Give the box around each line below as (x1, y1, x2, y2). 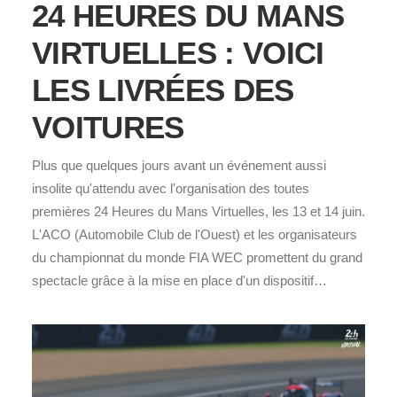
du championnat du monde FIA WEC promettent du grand (32, 250, 362, 266)
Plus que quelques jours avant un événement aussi (32, 158, 326, 174)
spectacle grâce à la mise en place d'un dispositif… (32, 273, 327, 289)
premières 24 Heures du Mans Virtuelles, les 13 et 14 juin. (32, 204, 365, 220)
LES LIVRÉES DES (32, 73, 294, 108)
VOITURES (32, 110, 184, 145)
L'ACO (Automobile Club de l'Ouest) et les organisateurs (32, 227, 357, 243)
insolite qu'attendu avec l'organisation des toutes (32, 181, 309, 197)
